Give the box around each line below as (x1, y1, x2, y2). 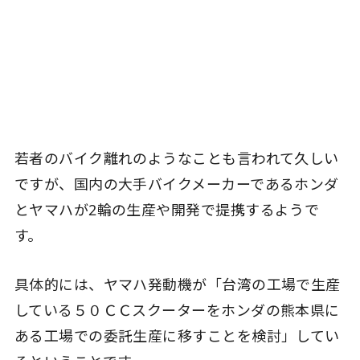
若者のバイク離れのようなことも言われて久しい (14, 149, 339, 169)
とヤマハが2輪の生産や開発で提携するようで (14, 200, 320, 220)
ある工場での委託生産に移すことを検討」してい (14, 326, 340, 346)
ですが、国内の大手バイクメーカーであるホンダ (14, 174, 339, 194)
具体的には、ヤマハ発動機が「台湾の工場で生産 (14, 275, 341, 295)
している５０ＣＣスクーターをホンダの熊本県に (14, 301, 340, 321)
